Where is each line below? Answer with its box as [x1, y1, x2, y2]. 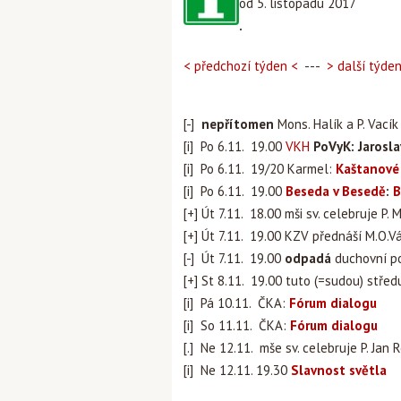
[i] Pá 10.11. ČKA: [183, 294, 289, 311]
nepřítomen [201, 115, 274, 132]
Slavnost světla [291, 362, 387, 379]
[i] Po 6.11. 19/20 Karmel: [183, 160, 336, 177]
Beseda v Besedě [286, 183, 386, 200]
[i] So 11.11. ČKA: [183, 317, 290, 334]
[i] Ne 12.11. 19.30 [183, 362, 291, 379]
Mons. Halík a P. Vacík [274, 115, 398, 132]
